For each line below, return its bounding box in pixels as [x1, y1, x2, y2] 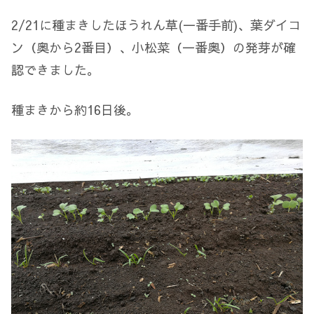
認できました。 [11, 61, 100, 79]
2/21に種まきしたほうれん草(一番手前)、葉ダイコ [11, 16, 301, 34]
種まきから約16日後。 [11, 101, 139, 119]
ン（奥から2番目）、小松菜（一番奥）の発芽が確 [11, 39, 296, 57]
